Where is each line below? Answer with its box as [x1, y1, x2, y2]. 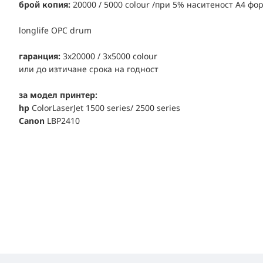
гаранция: [19, 50, 60, 62]
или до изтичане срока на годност [19, 63, 159, 75]
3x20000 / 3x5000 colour [60, 50, 157, 62]
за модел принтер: [19, 89, 97, 100]
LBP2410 [47, 115, 80, 126]
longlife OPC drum [19, 25, 92, 36]
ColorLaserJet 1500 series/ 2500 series [29, 102, 180, 113]
